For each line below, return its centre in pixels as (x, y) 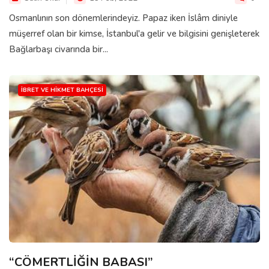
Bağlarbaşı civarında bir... (59, 49)
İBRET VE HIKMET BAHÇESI (62, 90)
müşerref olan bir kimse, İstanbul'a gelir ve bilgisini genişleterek (134, 33)
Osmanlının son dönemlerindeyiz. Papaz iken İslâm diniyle (123, 18)
